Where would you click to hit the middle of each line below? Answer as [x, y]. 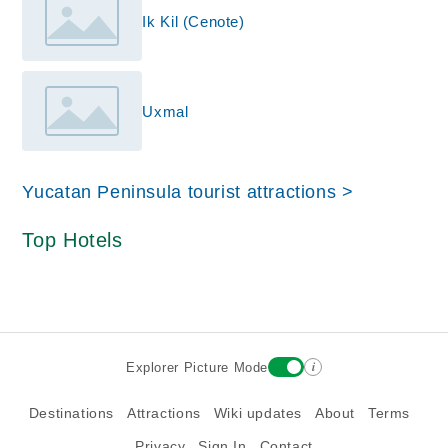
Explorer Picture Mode [197, 367]
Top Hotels [72, 240]
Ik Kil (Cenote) [193, 21]
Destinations [71, 414]
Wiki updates [258, 414]
